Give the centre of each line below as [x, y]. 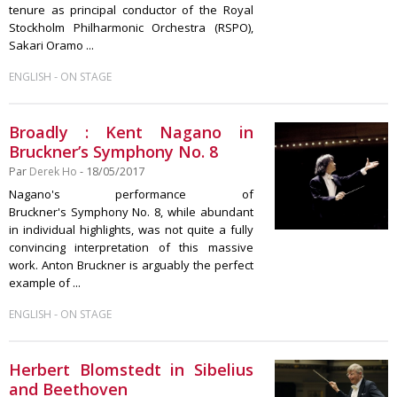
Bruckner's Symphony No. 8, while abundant [131, 212]
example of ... [45, 283]
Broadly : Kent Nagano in [131, 132]
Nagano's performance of [131, 194]
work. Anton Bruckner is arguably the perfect [131, 265]
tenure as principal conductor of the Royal [131, 10]
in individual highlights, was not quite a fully [131, 230]
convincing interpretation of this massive [131, 247]
